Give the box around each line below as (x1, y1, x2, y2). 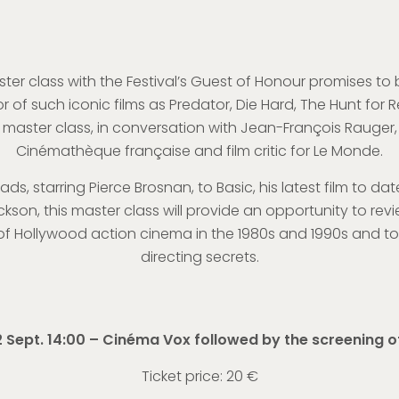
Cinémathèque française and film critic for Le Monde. (16, 141, 383, 161)
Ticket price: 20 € (141, 366, 258, 387)
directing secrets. (140, 247, 259, 267)
